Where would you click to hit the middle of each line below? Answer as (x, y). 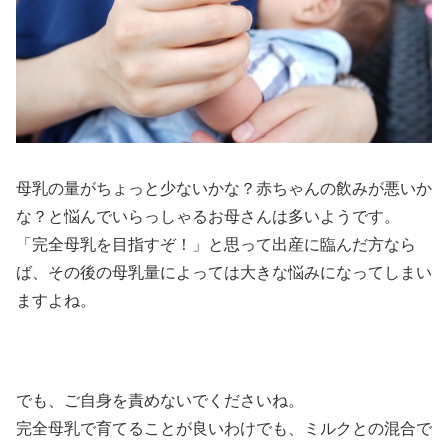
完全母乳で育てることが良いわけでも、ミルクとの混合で (224, 428)
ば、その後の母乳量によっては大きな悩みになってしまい (224, 271)
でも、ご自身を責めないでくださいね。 (160, 400)
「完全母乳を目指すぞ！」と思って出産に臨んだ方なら (216, 243)
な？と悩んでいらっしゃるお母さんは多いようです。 (208, 215)
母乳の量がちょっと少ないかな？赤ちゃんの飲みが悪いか (224, 187)
